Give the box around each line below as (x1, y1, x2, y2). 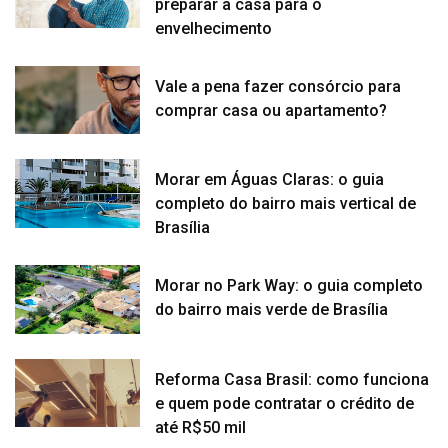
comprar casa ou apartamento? (155, 100, 388, 120)
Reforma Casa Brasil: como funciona (155, 369, 430, 389)
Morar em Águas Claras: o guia (155, 170, 385, 190)
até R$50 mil (155, 417, 247, 437)
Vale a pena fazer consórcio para (155, 76, 402, 96)
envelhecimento (155, 18, 273, 38)
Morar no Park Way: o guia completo (155, 276, 424, 296)
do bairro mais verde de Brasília (155, 300, 389, 320)
